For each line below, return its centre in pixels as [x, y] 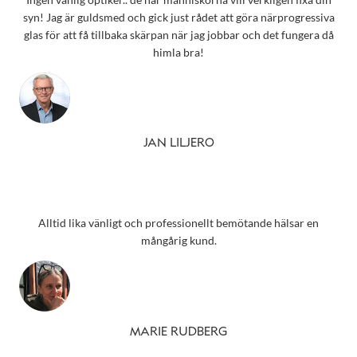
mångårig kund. [178, 241]
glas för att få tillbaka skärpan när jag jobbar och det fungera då [178, 34]
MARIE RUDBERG [178, 332]
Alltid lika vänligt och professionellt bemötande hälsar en [178, 223]
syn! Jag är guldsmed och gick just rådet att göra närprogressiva [178, 17]
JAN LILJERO [178, 143]
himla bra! [178, 52]
